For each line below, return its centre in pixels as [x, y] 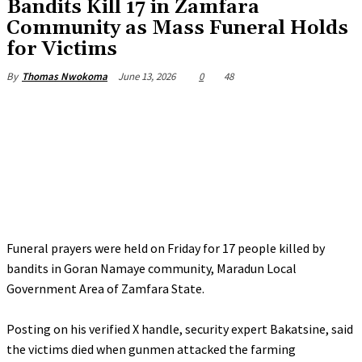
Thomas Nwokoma [65, 76]
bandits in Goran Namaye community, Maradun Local [152, 268]
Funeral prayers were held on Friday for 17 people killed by [166, 248]
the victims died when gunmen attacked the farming [151, 349]
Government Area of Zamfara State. [105, 288]
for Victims [62, 49]
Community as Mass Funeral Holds [177, 28]
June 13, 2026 [147, 76]
